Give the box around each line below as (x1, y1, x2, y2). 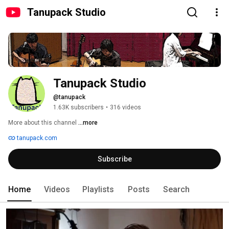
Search (163, 185, 190, 195)
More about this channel (8, 119, 77, 127)
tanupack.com (15, 134, 57, 142)
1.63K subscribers (53, 104, 104, 111)
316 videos (110, 104, 141, 111)
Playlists (82, 185, 114, 195)
